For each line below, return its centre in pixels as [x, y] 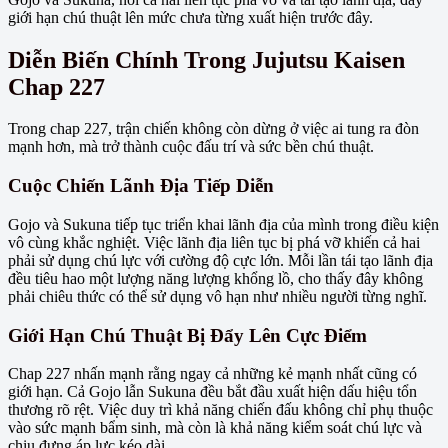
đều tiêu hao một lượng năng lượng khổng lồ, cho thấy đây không [215, 278]
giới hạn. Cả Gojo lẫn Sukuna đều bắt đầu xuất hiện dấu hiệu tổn [212, 392]
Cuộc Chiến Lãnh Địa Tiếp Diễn [141, 186]
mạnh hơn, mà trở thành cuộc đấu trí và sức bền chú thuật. [191, 147]
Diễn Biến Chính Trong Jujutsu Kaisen [206, 59]
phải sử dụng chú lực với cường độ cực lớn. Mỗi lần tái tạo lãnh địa [220, 260]
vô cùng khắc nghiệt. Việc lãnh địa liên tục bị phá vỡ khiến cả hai [214, 242]
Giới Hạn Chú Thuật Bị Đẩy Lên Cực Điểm [187, 335]
